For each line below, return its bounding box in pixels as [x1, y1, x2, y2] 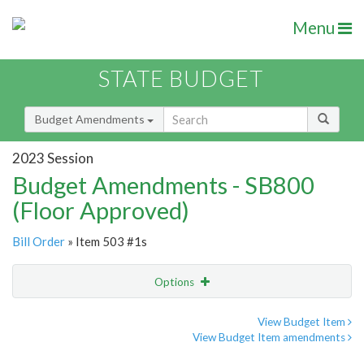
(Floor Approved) [12, 196, 189, 225]
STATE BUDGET [98, 65, 263, 93]
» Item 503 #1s [65, 234, 147, 249]
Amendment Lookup [16, 342, 119, 357]
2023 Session [12, 149, 93, 167]
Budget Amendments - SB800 [12, 171, 314, 200]
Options [154, 275, 197, 289]
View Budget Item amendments [193, 331, 348, 344]
